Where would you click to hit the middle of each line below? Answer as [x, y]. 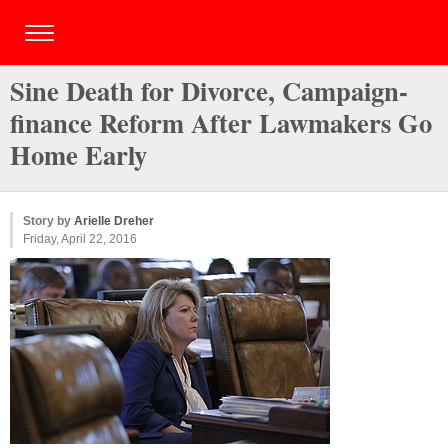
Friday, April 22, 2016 [80, 239]
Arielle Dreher [114, 221]
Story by [48, 221]
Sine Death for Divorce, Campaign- [209, 90]
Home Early [78, 154]
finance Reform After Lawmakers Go [221, 122]
